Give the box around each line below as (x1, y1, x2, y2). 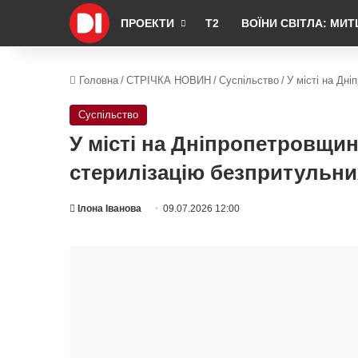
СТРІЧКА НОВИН (126, 74, 211, 86)
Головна (76, 74, 118, 86)
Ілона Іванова (78, 203, 141, 214)
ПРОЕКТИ (121, 17, 174, 30)
